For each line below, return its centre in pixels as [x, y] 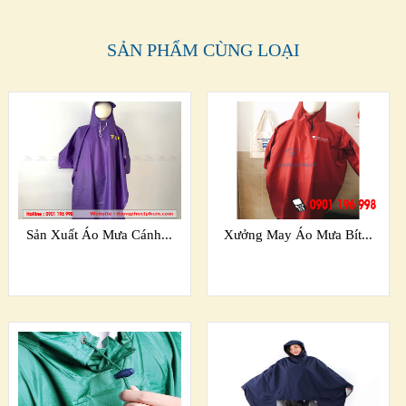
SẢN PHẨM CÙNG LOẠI [203, 50]
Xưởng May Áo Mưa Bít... [299, 235]
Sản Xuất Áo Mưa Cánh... [100, 235]
